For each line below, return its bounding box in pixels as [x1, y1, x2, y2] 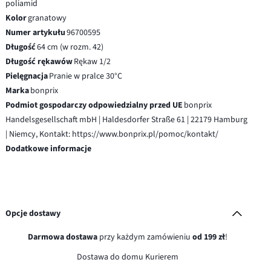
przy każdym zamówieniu [97, 230, 192, 243]
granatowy [28, 11, 67, 24]
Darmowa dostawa [27, 230, 97, 243]
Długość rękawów [5, 55, 73, 68]
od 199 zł [192, 230, 225, 243]
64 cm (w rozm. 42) [37, 41, 104, 53]
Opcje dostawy [5, 207, 61, 220]
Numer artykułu [5, 26, 66, 39]
